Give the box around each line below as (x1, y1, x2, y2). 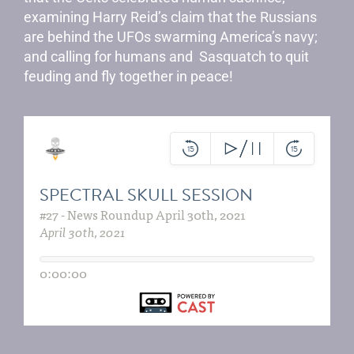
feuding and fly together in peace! (24, 68, 236, 85)
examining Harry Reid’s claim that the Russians (24, 9, 317, 25)
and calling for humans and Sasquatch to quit (24, 48, 309, 65)
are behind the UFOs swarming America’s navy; (24, 28, 318, 45)
